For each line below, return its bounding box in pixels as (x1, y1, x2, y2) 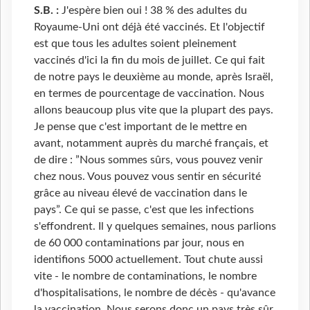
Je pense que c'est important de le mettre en (34, 121, 247, 133)
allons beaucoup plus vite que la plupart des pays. (34, 104, 273, 116)
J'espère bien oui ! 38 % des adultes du (62, 5, 247, 17)
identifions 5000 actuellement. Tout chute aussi (34, 254, 263, 266)
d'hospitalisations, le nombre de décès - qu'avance (34, 287, 275, 299)
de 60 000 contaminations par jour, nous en (34, 237, 244, 249)
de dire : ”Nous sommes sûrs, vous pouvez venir (34, 154, 263, 166)
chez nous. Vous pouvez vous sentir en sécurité (34, 171, 261, 183)
